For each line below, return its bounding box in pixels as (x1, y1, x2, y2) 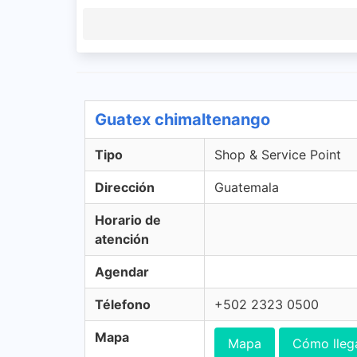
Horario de (95, 212, 161, 228)
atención (95, 231, 149, 247)
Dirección (95, 179, 155, 195)
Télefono (95, 296, 151, 312)
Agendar (95, 264, 149, 280)
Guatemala (214, 179, 279, 195)
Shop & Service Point (214, 147, 341, 163)
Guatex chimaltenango (95, 110, 270, 129)
